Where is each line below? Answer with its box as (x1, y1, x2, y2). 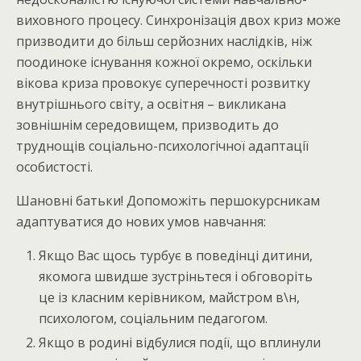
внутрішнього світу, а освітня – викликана (16, 95, 286, 114)
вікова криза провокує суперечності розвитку (16, 74, 310, 93)
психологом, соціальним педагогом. (39, 309, 268, 328)
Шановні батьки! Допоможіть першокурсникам (16, 192, 320, 210)
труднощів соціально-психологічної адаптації (16, 137, 309, 156)
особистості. (16, 158, 93, 176)
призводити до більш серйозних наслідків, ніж (16, 32, 312, 51)
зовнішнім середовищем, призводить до (16, 116, 279, 135)
